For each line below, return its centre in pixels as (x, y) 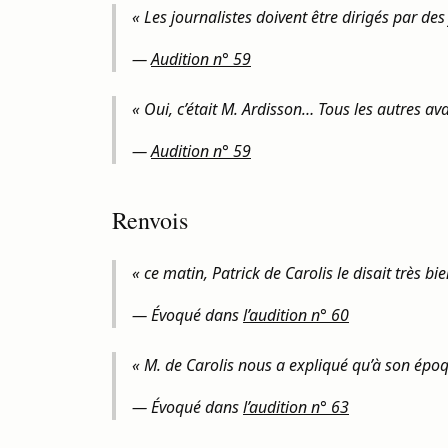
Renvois (150, 220)
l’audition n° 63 (296, 407)
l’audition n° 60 (296, 315)
